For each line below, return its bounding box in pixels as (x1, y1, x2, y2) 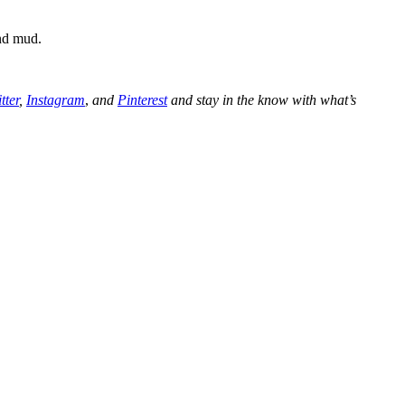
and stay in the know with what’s (167, 91, 356, 108)
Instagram (26, 91, 85, 108)
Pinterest (118, 91, 167, 108)
